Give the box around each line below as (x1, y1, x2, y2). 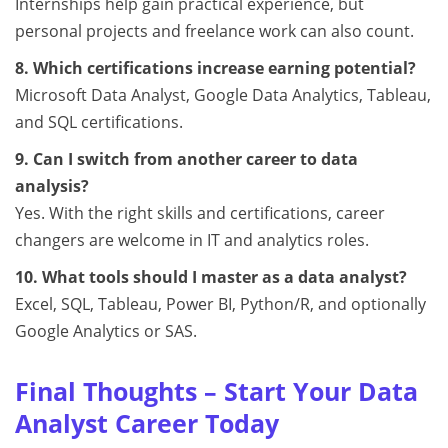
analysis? (15, 174, 89, 197)
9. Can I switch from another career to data (15, 147, 358, 170)
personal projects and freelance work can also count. (15, 19, 414, 42)
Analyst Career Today (15, 405, 279, 440)
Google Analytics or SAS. (15, 319, 197, 342)
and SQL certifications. (15, 110, 183, 133)
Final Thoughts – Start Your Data (15, 373, 418, 408)
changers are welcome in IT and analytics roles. (15, 228, 369, 251)
